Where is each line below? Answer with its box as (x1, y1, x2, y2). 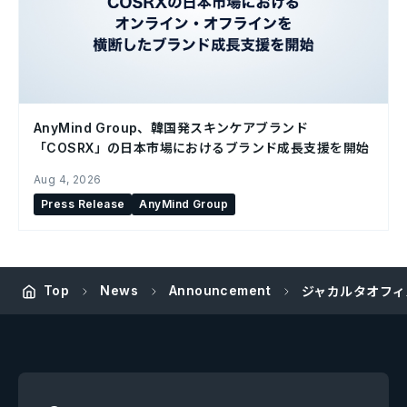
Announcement (168, 283, 271, 299)
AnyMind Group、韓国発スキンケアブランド (34, 119, 308, 135)
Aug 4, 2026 (34, 172, 102, 186)
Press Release (41, 196, 125, 211)
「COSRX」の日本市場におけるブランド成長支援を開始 (34, 139, 370, 155)
